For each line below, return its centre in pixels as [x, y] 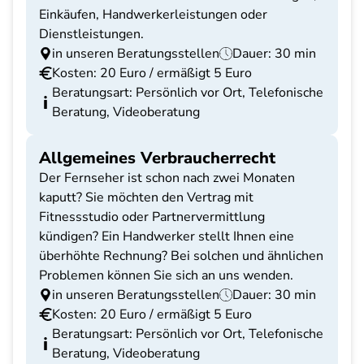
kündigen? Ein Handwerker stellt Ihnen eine [167, 236]
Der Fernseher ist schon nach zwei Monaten [167, 178]
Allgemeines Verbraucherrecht [157, 158]
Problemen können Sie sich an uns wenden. [166, 275]
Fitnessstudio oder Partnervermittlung [152, 217]
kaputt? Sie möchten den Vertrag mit [146, 197]
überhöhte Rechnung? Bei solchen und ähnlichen [181, 256]
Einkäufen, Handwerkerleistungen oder [153, 15]
